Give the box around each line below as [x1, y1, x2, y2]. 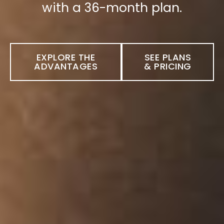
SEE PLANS [144, 51, 191, 64]
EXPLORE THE [36, 51, 95, 64]
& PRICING [144, 60, 191, 73]
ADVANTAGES [34, 60, 98, 73]
